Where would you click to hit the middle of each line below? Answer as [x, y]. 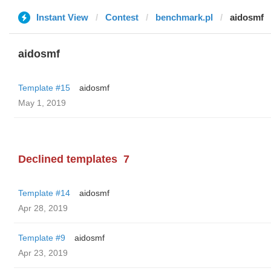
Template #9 [42, 238]
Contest [122, 17]
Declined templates [68, 159]
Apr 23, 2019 [43, 253]
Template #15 [44, 88]
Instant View [62, 17]
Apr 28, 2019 [43, 208]
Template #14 [44, 193]
